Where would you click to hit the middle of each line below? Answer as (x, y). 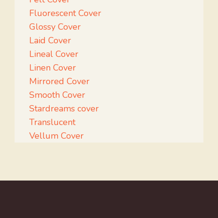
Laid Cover (50, 41)
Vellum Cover (56, 136)
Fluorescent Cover (65, 13)
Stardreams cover (64, 109)
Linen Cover (53, 68)
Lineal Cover (54, 54)
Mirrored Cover (59, 82)
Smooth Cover (57, 95)
